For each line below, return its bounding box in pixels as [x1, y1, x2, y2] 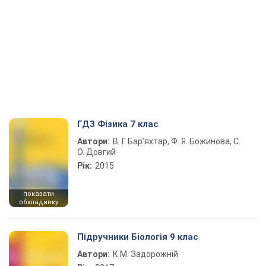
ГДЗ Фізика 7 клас [77, 119, 159, 129]
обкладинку [19, 198, 58, 206]
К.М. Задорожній [113, 249, 178, 259]
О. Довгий [77, 147, 116, 157]
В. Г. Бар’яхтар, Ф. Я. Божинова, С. [113, 137, 240, 146]
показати [23, 190, 54, 198]
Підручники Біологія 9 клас [77, 232, 198, 242]
